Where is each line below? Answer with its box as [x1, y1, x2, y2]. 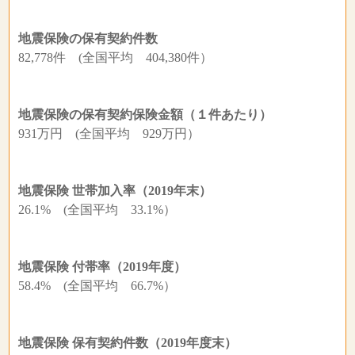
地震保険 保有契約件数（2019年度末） [17, 336, 250, 349]
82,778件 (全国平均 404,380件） [17, 51, 212, 64]
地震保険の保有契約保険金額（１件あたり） [17, 108, 284, 121]
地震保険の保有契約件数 [17, 32, 170, 45]
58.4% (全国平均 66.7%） [17, 279, 176, 292]
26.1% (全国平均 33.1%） [17, 203, 176, 216]
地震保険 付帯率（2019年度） [17, 260, 199, 273]
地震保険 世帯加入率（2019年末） [17, 184, 224, 197]
